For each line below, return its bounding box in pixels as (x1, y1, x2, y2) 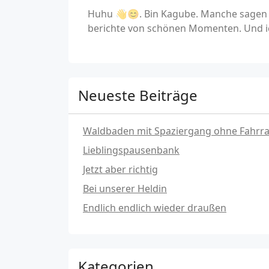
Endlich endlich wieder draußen (83, 201, 226, 215)
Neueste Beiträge (78, 85, 198, 106)
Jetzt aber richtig (83, 163, 158, 177)
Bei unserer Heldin (83, 182, 167, 196)
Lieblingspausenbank (83, 144, 180, 157)
